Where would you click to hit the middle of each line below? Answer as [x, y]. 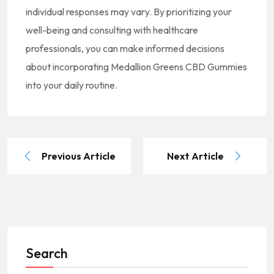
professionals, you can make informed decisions [125, 48]
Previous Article [79, 156]
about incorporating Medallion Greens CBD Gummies [136, 67]
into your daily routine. [72, 85]
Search [47, 253]
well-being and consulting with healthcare [112, 30]
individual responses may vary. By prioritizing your [129, 12]
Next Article [195, 156]
